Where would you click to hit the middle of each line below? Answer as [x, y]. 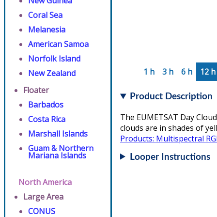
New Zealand [52, 73]
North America [45, 182]
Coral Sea [45, 15]
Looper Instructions [170, 157]
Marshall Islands [58, 134]
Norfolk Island [54, 59]
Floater [36, 90]
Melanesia [47, 30]
